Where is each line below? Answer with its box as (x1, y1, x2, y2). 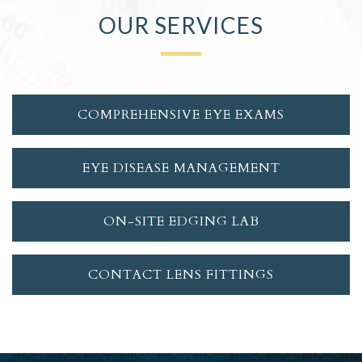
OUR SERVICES (99, 11, 263, 39)
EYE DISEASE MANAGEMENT (82, 158, 280, 177)
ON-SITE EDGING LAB (103, 212, 259, 230)
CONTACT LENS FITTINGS (88, 265, 274, 284)
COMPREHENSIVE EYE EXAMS (78, 105, 284, 124)
